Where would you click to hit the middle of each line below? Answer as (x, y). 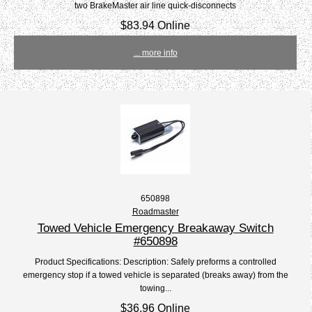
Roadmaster (155, 212)
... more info (155, 53)
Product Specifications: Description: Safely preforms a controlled (155, 262)
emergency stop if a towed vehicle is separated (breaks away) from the (155, 275)
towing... (155, 288)
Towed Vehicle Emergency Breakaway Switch (155, 228)
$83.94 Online (156, 25)
